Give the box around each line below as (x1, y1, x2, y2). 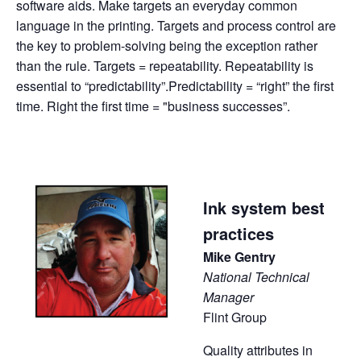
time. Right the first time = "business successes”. (16, 96, 290, 115)
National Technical (203, 267, 309, 286)
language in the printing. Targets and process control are (16, 15, 336, 35)
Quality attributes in (203, 340, 313, 359)
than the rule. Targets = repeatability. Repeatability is (16, 56, 313, 75)
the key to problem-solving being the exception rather (16, 35, 317, 55)
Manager (203, 287, 254, 306)
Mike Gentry (203, 247, 276, 266)
